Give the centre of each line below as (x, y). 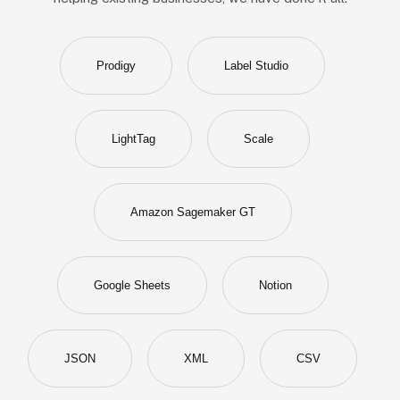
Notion (275, 286)
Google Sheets (132, 286)
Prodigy (116, 66)
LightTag (133, 139)
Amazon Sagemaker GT (192, 212)
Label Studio (256, 66)
